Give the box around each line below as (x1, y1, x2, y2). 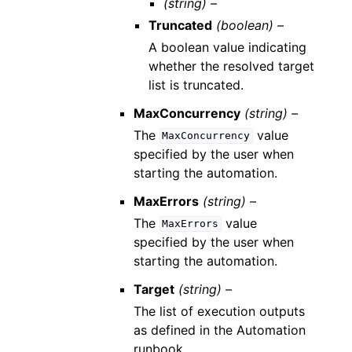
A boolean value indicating (148, 38, 306, 55)
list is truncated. (148, 76, 244, 93)
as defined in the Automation (133, 321, 306, 338)
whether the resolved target (148, 57, 314, 74)
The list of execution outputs (133, 302, 305, 319)
